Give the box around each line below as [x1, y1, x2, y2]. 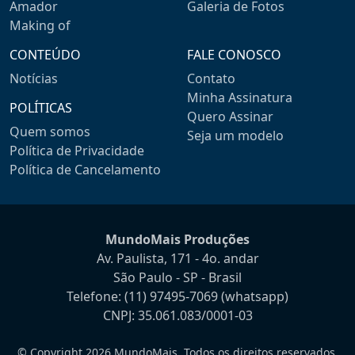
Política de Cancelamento [10, 161, 161, 179]
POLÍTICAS [10, 99, 72, 117]
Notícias [10, 70, 58, 88]
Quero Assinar [187, 108, 273, 126]
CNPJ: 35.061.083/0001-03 [102, 307, 253, 325]
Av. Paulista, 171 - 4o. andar [96, 250, 259, 268]
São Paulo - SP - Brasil [113, 269, 242, 287]
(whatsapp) [218, 288, 288, 306]
